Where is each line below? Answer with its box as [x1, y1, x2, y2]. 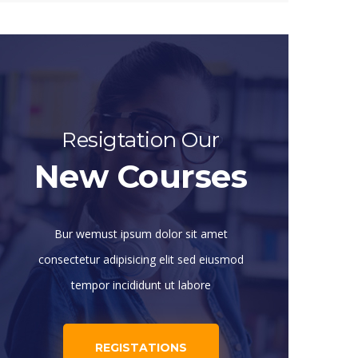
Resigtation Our [62, 127, 220, 153]
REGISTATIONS [94, 340, 187, 355]
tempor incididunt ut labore [70, 277, 211, 292]
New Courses [34, 157, 248, 196]
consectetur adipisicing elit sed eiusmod [38, 252, 244, 267]
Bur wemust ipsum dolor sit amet [54, 226, 228, 241]
